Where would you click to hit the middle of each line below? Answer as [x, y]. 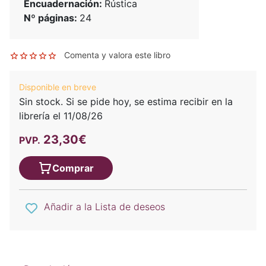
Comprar [73, 168]
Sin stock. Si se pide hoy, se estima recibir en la [126, 102]
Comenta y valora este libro [117, 55]
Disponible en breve [58, 87]
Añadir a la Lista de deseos [104, 207]
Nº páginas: [52, 18]
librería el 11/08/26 [61, 116]
